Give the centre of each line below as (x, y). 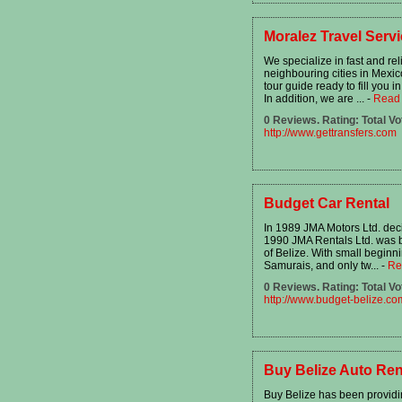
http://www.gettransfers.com (330, 133)
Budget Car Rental (327, 203)
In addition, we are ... (315, 98)
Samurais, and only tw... (323, 265)
